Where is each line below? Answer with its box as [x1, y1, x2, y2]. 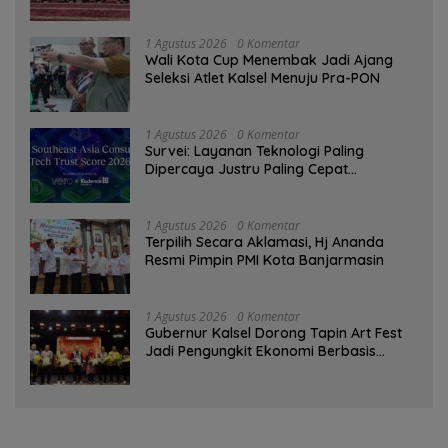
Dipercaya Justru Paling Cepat [145, 159, 348, 178]
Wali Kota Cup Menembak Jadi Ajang [145, 50, 393, 69]
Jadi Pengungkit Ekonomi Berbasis [145, 341, 376, 360]
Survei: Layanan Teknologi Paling [145, 141, 364, 160]
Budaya [145, 359, 197, 378]
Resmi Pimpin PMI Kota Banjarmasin [145, 250, 384, 269]
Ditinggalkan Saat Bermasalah [145, 177, 349, 196]
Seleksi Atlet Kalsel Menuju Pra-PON [145, 68, 380, 87]
